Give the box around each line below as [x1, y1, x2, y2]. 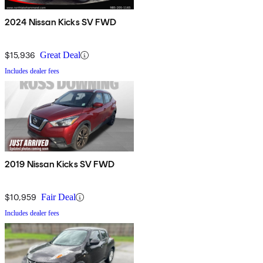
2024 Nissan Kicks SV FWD [5, 16, 116, 28]
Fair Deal [41, 192, 76, 203]
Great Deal [40, 50, 80, 60]
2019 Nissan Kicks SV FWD [5, 159, 114, 170]
